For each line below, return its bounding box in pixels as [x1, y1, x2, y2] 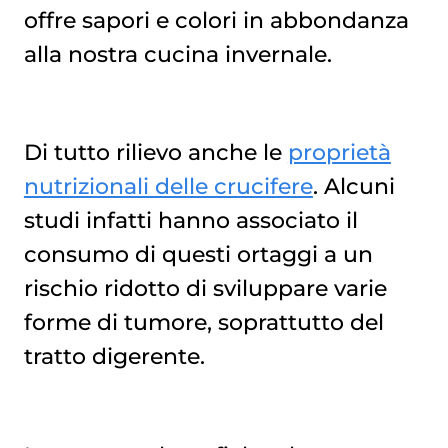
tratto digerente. [23, 343, 205, 370]
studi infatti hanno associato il [23, 207, 358, 234]
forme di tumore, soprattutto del [23, 309, 384, 336]
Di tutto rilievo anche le [23, 139, 288, 166]
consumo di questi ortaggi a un [23, 241, 373, 268]
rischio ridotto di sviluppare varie [23, 275, 387, 302]
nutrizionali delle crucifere [23, 173, 313, 200]
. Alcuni [312, 173, 395, 200]
